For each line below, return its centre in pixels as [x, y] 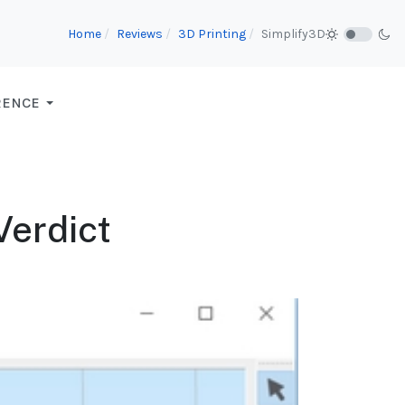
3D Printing [212, 33]
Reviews [140, 33]
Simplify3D [293, 33]
